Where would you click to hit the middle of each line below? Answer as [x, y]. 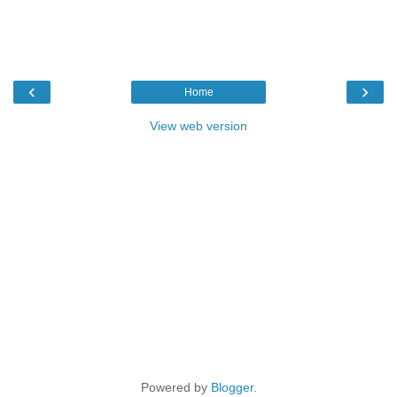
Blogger [232, 387]
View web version [198, 125]
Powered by [175, 387]
